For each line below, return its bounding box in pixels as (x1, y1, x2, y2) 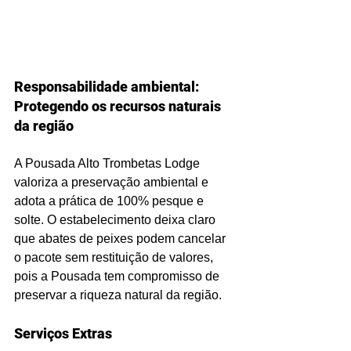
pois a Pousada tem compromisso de (14, 269, 223, 283)
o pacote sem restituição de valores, (14, 250, 216, 264)
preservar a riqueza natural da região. (14, 288, 222, 302)
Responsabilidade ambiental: (14, 78, 202, 95)
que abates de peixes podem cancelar (14, 231, 229, 245)
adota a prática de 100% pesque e (14, 194, 207, 208)
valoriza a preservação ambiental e (14, 175, 212, 189)
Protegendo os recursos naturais (14, 97, 224, 114)
